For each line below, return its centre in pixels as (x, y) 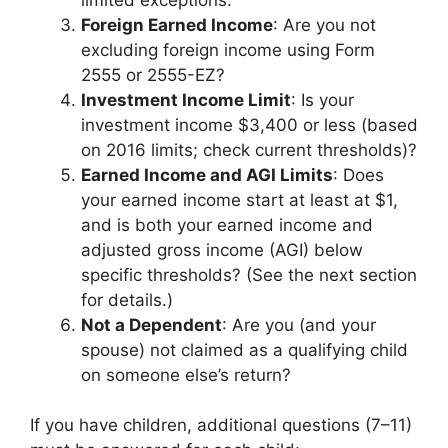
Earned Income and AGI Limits (207, 174)
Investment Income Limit (186, 99)
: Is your (322, 99)
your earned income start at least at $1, (239, 199)
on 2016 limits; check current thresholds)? (249, 149)
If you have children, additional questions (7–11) (221, 425)
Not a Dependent (151, 324)
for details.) (127, 299)
